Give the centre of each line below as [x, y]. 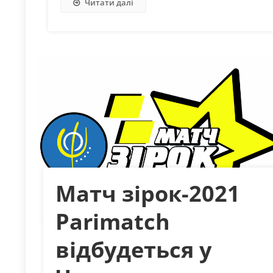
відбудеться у [134, 249]
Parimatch [113, 221]
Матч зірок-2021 [148, 193]
